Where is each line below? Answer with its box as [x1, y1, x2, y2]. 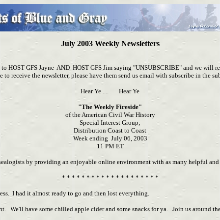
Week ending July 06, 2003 [73, 135, 147, 142]
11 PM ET [96, 142, 124, 150]
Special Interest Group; [80, 119, 140, 126]
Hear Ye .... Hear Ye [81, 87, 139, 95]
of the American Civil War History [65, 111, 155, 118]
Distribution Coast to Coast [74, 127, 146, 134]
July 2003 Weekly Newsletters [60, 39, 160, 48]
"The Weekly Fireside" [78, 103, 142, 110]
